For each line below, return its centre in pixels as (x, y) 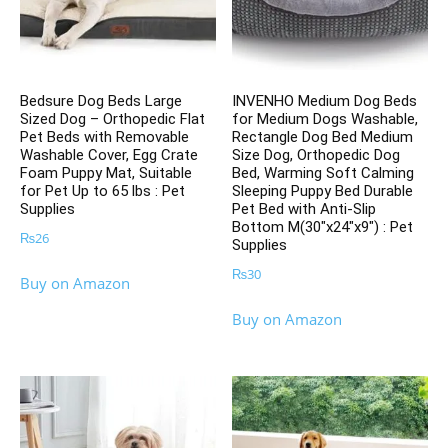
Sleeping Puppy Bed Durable (323, 191)
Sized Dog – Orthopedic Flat (112, 119)
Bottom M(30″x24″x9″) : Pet (323, 227)
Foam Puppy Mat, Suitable (106, 173)
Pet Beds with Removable (104, 137)
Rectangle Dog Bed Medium (323, 137)
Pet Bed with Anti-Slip (304, 209)
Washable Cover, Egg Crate (109, 155)
